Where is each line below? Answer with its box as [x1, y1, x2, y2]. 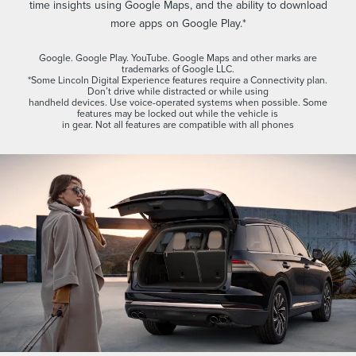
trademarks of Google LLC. [121, 62, 234, 76]
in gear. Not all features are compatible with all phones [61, 118, 294, 132]
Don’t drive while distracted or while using [87, 84, 269, 99]
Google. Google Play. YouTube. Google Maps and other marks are [38, 51, 317, 65]
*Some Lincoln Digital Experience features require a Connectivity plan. [28, 73, 328, 87]
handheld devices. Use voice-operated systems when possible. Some [28, 95, 327, 110]
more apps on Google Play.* [110, 15, 246, 32]
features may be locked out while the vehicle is [77, 106, 279, 121]
